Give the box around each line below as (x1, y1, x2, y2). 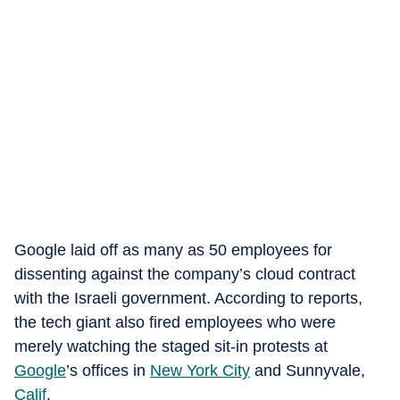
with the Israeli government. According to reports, (14, 289, 362, 307)
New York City (150, 362, 250, 379)
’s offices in (66, 362, 150, 379)
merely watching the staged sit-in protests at (14, 337, 328, 355)
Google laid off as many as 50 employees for (14, 241, 332, 259)
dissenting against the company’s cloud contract (14, 265, 355, 283)
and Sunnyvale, (250, 362, 365, 379)
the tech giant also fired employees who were (14, 313, 336, 331)
